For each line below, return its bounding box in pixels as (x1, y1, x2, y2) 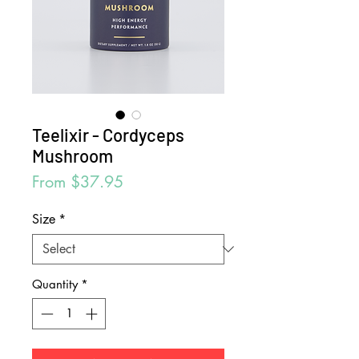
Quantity (32, 276, 78, 292)
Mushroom (32, 145, 113, 166)
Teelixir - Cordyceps (32, 124, 184, 145)
